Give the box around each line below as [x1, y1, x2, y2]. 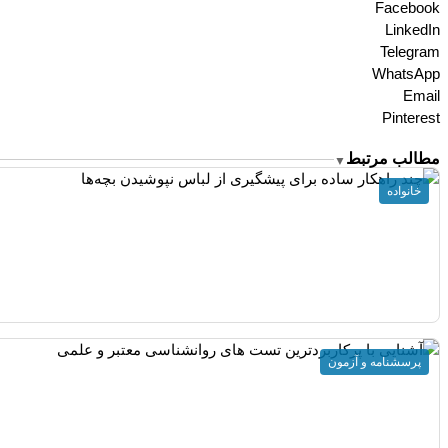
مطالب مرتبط [346, 150, 440, 168]
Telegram [380, 43, 440, 61]
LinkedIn [385, 21, 440, 39]
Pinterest [382, 109, 440, 127]
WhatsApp [372, 65, 440, 83]
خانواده [387, 184, 421, 199]
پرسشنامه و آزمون [328, 354, 421, 369]
